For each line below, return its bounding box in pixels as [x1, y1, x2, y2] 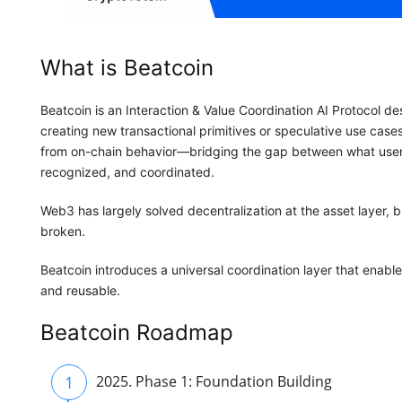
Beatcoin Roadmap [40, 319, 233, 346]
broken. [40, 223, 85, 240]
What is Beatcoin [40, 55, 214, 82]
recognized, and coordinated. [40, 164, 214, 180]
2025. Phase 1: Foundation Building [96, 371, 332, 392]
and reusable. [40, 283, 120, 299]
